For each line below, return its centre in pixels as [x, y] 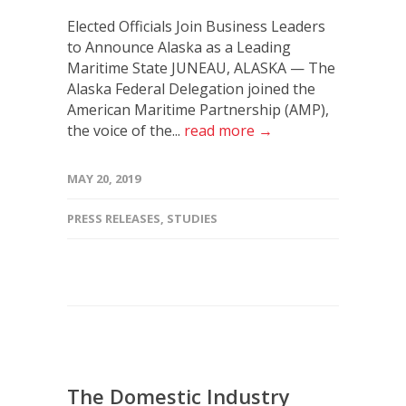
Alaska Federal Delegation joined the [191, 88]
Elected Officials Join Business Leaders [196, 26]
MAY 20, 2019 [104, 178]
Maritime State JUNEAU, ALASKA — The [201, 68]
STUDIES [192, 218]
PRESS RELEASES [114, 218]
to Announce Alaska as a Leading [179, 47]
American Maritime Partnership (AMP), [198, 109]
